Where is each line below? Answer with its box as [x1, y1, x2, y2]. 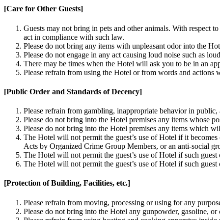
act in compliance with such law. [24, 32, 124, 41]
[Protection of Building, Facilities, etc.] [4, 179, 130, 188]
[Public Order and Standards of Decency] [4, 87, 142, 96]
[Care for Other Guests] [4, 4, 83, 13]
